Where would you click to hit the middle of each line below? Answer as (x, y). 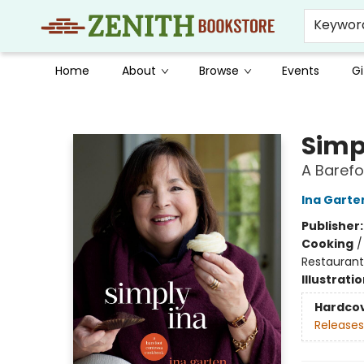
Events (301, 71)
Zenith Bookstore (60, 105)
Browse (219, 71)
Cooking (327, 244)
